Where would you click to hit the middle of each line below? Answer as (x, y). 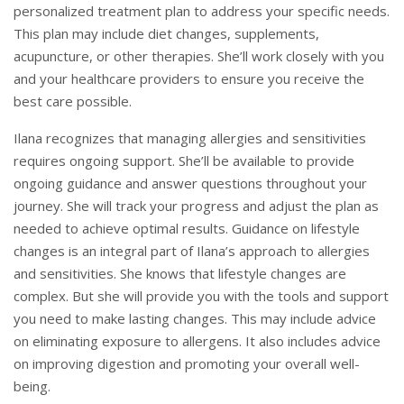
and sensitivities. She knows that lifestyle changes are (180, 273)
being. (34, 386)
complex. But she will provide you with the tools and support (201, 295)
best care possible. (73, 101)
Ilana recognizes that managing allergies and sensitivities (190, 138)
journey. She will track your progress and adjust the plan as (196, 205)
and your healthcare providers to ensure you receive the (189, 78)
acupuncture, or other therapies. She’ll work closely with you (199, 55)
